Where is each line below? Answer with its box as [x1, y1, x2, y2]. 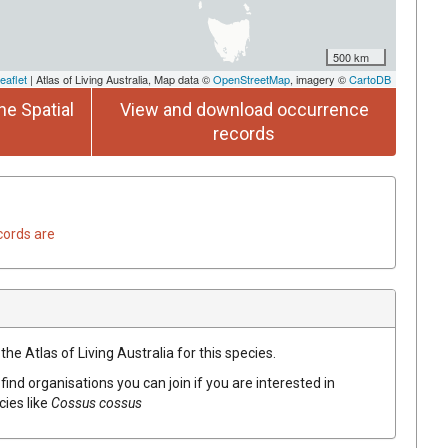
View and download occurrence [119, 98, 369, 120]
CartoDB [349, 70, 391, 87]
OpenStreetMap [213, 70, 290, 87]
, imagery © [290, 70, 349, 87]
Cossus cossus [51, 394, 142, 411]
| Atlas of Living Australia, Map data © [27, 70, 213, 87]
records [213, 122, 275, 144]
